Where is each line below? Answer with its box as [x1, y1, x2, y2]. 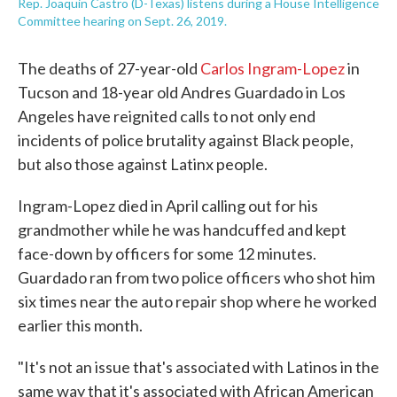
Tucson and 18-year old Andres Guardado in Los [18, 82, 346, 102]
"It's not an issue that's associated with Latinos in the [18, 357, 379, 377]
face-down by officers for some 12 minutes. [18, 244, 316, 263]
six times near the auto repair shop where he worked [18, 292, 377, 311]
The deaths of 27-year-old [18, 58, 200, 78]
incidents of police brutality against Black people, [18, 130, 354, 150]
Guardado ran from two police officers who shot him [18, 268, 375, 287]
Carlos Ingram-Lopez [200, 58, 345, 78]
